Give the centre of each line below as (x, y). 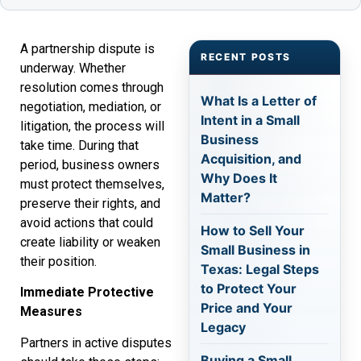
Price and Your (247, 308)
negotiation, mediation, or (91, 107)
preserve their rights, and (90, 203)
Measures (51, 312)
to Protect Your (249, 288)
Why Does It (239, 178)
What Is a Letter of (259, 101)
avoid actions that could (87, 223)
